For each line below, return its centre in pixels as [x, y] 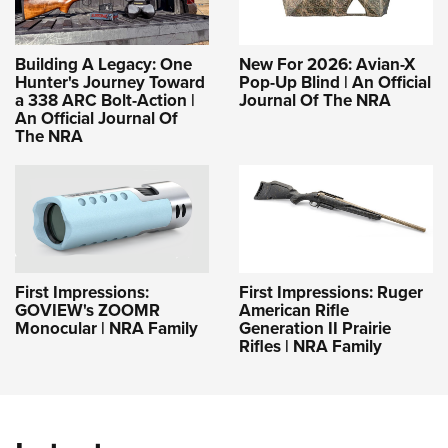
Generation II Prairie [315, 327]
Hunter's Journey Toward [110, 81]
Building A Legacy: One [103, 63]
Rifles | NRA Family [310, 345]
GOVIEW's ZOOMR [87, 309]
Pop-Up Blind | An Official [335, 81]
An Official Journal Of [96, 117]
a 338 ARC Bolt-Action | [105, 99]
